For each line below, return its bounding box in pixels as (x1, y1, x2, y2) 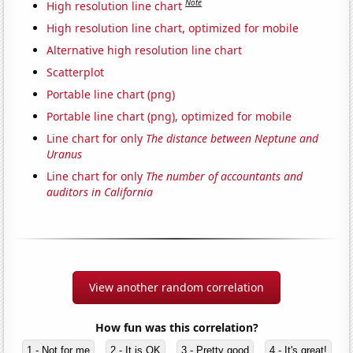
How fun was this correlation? (95, 319, 258, 335)
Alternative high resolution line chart (46, 42, 243, 58)
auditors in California (46, 184, 154, 199)
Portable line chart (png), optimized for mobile (46, 108, 292, 124)
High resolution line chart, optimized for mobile (46, 20, 299, 35)
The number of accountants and (146, 168, 303, 184)
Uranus (46, 146, 83, 162)
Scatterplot (46, 64, 105, 80)
